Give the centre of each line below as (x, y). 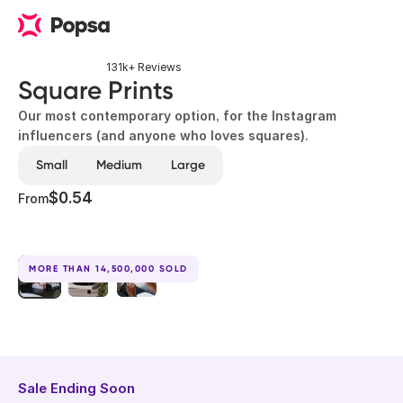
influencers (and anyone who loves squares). (163, 135)
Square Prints (96, 90)
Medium (119, 165)
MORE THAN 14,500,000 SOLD (108, 269)
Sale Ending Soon (76, 388)
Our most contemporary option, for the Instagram (177, 116)
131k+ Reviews (144, 67)
